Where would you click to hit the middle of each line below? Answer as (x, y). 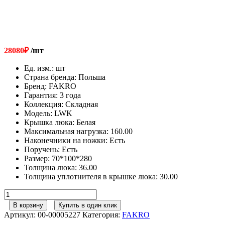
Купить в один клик (88, 205)
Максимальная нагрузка (65, 131)
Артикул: (21, 214)
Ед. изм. (38, 68)
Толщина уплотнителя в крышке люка (90, 176)
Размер (36, 158)
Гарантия (40, 95)
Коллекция (43, 104)
